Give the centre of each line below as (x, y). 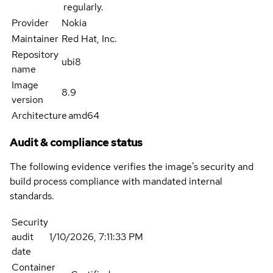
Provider (30, 23)
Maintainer (35, 39)
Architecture (39, 116)
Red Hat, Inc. (90, 39)
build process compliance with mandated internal (116, 182)
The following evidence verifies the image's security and (132, 167)
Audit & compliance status (76, 143)
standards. (32, 196)
